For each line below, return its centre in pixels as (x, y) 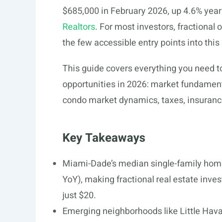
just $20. (79, 195)
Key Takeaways (104, 138)
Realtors (79, 27)
